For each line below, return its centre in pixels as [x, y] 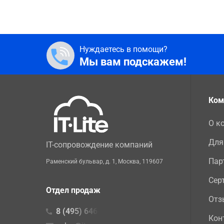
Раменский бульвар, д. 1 [81, 162]
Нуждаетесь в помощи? [123, 49]
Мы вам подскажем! [133, 62]
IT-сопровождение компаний [99, 145]
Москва [129, 162]
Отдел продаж [73, 190]
